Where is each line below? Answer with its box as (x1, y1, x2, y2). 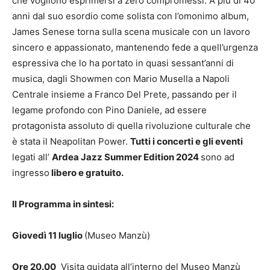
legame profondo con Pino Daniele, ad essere (12, 104, 207, 116)
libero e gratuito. (49, 166, 124, 178)
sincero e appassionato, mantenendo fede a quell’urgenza (12, 41, 258, 53)
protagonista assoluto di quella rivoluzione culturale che (12, 119, 251, 131)
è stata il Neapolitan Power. (12, 135, 130, 147)
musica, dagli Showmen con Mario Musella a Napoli (12, 72, 230, 84)
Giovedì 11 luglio (12, 229, 84, 241)
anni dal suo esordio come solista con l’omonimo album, (12, 10, 249, 22)
